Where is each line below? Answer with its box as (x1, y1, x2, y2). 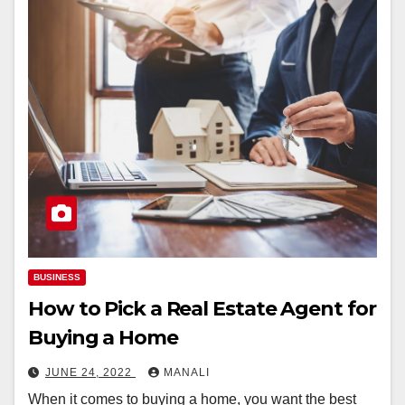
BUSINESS (33, 272, 80, 283)
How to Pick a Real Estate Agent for (28, 297, 376, 322)
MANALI (164, 366, 210, 380)
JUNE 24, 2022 (45, 366, 136, 380)
